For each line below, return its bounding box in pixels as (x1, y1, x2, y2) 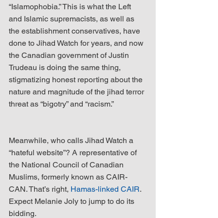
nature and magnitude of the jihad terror (9, 87, 146, 96)
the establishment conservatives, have (9, 26, 142, 36)
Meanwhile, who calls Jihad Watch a (9, 135, 135, 145)
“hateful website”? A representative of (9, 147, 139, 157)
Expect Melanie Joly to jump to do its (9, 196, 136, 206)
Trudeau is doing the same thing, (9, 62, 123, 72)
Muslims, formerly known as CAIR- (9, 172, 127, 182)
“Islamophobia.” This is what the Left (9, 1, 133, 11)
